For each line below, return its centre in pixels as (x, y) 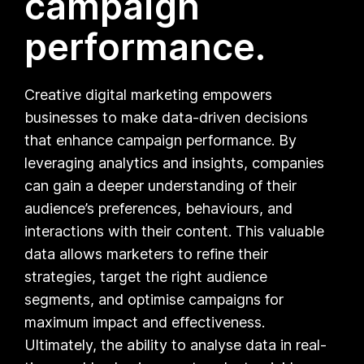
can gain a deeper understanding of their (161, 185)
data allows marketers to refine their (147, 253)
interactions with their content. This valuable (175, 231)
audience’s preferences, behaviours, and (159, 208)
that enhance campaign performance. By (161, 140)
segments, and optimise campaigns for (154, 299)
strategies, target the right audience (146, 276)
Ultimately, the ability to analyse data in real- (176, 344)
